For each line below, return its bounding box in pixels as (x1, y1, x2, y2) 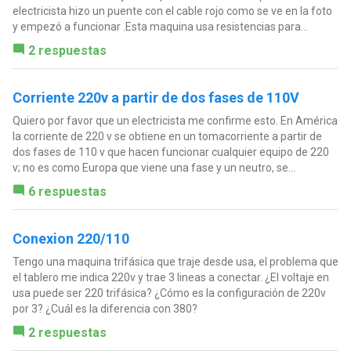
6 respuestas (27, 183, 107, 199)
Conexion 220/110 (12, 230, 129, 247)
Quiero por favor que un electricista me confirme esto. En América (12, 114, 338, 127)
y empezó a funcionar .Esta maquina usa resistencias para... (12, 20, 308, 33)
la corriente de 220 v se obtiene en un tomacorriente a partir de (12, 129, 322, 143)
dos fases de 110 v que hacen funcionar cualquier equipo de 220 (12, 145, 329, 158)
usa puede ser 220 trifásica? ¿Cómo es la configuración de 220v (12, 286, 326, 299)
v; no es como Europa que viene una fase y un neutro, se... (12, 161, 295, 174)
